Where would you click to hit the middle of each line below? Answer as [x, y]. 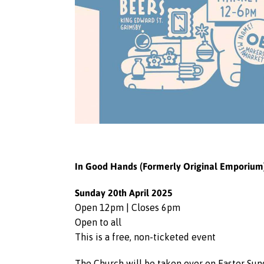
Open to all [98, 222]
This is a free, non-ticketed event [145, 237]
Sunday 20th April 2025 [127, 192]
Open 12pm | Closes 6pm [128, 207]
